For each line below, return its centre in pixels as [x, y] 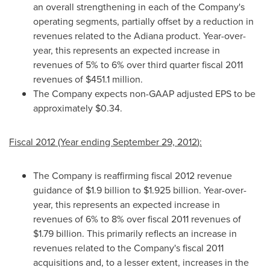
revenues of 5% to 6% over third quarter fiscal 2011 [138, 65]
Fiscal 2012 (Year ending [61, 142]
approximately [64, 108]
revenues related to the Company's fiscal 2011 [128, 248]
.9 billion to [119, 190]
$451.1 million [113, 79]
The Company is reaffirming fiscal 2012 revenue [133, 176]
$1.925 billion [171, 190]
